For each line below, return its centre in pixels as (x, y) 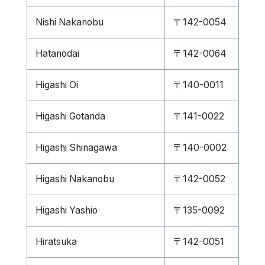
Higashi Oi (56, 85)
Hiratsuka (56, 242)
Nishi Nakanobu (69, 22)
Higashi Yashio (66, 210)
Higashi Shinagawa (76, 148)
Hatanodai (57, 54)
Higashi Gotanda (70, 116)
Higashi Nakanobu (75, 179)
